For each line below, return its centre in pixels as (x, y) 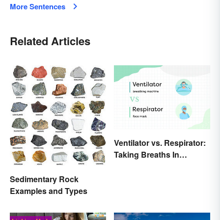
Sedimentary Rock (44, 179)
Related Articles (50, 41)
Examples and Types (49, 191)
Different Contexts (148, 166)
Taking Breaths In (147, 155)
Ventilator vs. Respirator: (160, 143)
